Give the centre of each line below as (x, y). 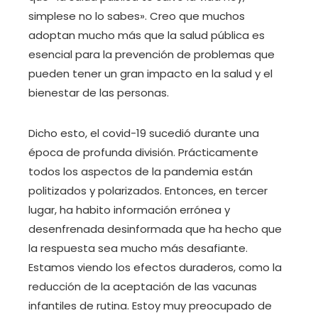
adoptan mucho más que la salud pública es (147, 35)
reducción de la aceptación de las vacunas (143, 287)
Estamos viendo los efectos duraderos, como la (155, 268)
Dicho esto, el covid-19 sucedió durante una (144, 133)
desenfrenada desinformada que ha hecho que (155, 229)
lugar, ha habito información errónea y (129, 210)
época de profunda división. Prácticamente (143, 153)
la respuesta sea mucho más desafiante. (138, 248)
